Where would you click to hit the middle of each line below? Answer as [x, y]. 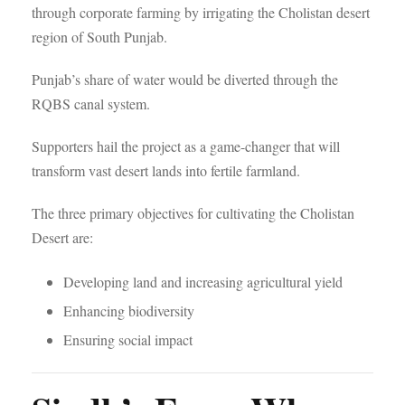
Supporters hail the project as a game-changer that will [186, 146]
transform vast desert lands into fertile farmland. [166, 170]
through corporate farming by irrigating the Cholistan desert [201, 12]
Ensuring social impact [128, 339]
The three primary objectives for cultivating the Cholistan [193, 213]
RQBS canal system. [91, 104]
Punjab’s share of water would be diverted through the [185, 79]
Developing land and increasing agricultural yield [203, 282]
